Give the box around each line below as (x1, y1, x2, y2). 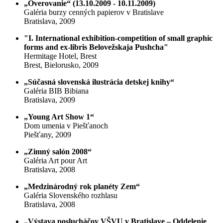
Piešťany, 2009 (24, 130, 71, 139)
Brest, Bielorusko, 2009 (24, 61, 99, 70)
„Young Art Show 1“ (24, 112, 94, 121)
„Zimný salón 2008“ (24, 147, 92, 156)
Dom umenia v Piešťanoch (24, 121, 108, 130)
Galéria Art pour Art (24, 156, 87, 165)
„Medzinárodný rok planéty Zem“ (24, 182, 140, 191)
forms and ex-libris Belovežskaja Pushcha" (24, 43, 168, 52)
